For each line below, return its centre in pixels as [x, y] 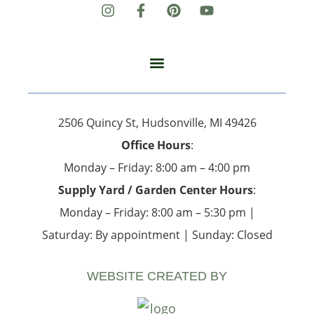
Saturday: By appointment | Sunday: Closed [157, 234]
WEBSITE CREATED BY [157, 276]
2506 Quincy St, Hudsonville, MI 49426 [157, 122]
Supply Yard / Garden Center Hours [156, 190]
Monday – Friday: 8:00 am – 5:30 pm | [157, 212]
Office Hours [156, 145]
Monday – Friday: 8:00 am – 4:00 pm [157, 167]
